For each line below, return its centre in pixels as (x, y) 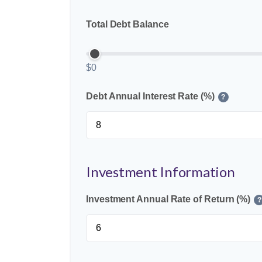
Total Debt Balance (127, 25)
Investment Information (161, 172)
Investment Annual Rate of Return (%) (168, 199)
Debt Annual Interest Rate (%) (150, 96)
